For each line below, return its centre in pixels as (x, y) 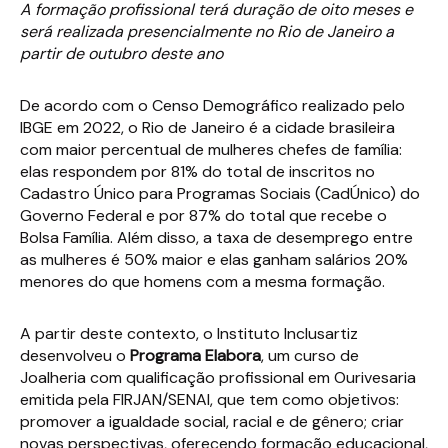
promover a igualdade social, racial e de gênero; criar (212, 421)
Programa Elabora (195, 355)
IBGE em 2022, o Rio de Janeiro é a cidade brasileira (207, 127)
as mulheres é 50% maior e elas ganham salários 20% (214, 259)
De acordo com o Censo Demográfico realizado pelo (212, 105)
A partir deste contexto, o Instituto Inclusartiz (189, 333)
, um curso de (310, 355)
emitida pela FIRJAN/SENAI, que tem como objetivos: (209, 399)
